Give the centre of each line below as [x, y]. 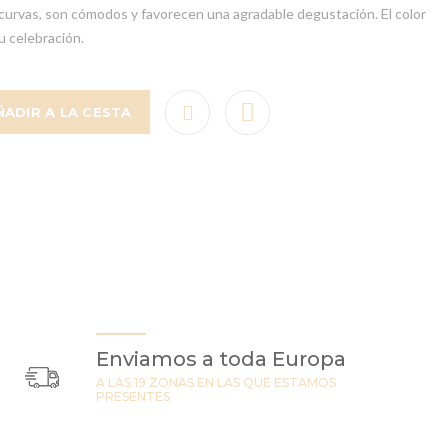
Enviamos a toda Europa [223, 359]
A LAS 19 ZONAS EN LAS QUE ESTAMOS [215, 382]
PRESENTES [132, 396]
